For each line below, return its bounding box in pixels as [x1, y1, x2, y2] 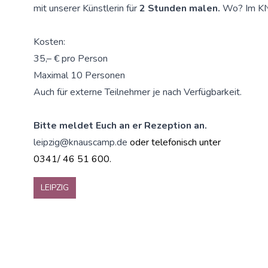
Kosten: [33, 35, 65, 49]
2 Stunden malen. [139, 2, 220, 16]
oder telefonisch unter [130, 136, 221, 150]
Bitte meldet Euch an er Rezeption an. [33, 119, 207, 133]
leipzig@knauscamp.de [33, 136, 130, 150]
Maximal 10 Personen [33, 69, 125, 83]
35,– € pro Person [33, 52, 108, 66]
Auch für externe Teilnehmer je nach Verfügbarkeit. [33, 86, 242, 99]
